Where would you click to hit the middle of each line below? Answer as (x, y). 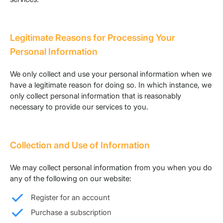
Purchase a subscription (71, 213)
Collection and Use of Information (80, 145)
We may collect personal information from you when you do (111, 168)
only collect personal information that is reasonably (96, 96)
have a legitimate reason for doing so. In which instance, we (111, 85)
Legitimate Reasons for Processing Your (93, 38)
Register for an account (70, 198)
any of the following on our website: (71, 179)
